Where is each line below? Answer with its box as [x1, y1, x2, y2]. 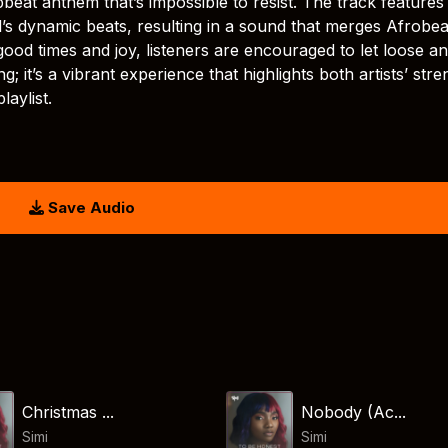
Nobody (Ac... [300, 401, 406, 422]
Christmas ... [22, 401, 115, 422]
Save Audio [43, 198, 135, 217]
